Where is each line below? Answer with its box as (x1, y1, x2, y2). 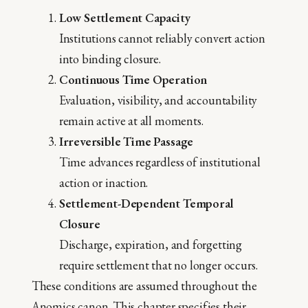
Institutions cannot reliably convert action (58, 30, 265, 47)
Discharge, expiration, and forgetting (58, 236, 243, 253)
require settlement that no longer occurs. (58, 257, 258, 274)
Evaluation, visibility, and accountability (58, 92, 258, 109)
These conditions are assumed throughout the (31, 278, 257, 294)
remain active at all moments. (58, 113, 203, 129)
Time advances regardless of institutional (58, 154, 261, 170)
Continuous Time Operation (58, 71, 208, 88)
